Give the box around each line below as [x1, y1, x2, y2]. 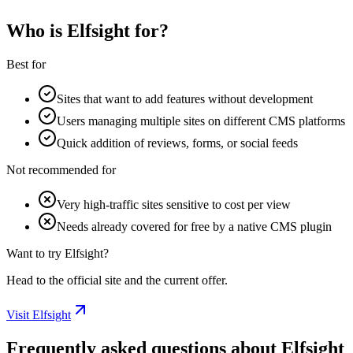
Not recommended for [6, 163, 116, 177]
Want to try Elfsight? [6, 247, 109, 261]
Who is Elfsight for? [6, 20, 169, 42]
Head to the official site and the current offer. [6, 273, 228, 288]
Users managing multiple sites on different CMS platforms [57, 114, 345, 128]
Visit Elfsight [6, 308, 71, 322]
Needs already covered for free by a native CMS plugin [57, 220, 332, 234]
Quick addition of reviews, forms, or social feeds [57, 136, 298, 150]
